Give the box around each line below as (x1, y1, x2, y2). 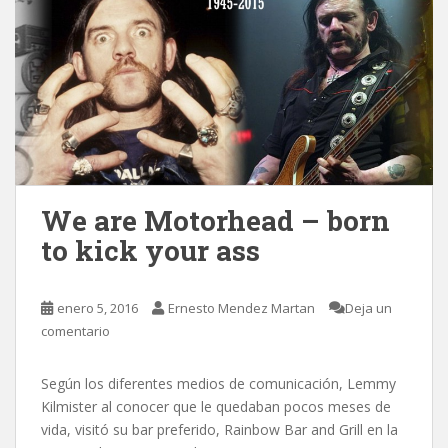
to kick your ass (41, 232, 260, 269)
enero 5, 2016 (57, 299, 138, 317)
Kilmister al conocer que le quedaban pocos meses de (41, 397, 391, 416)
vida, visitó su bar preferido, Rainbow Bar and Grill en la (41, 420, 398, 439)
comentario (41, 322, 110, 340)
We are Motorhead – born (41, 202, 390, 239)
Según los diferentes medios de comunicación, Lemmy (41, 374, 396, 393)
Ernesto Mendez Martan (168, 299, 315, 317)
